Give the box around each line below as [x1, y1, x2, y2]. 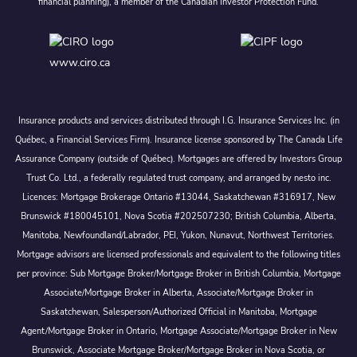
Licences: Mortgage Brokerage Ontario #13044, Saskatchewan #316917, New [22, 190, 335, 203]
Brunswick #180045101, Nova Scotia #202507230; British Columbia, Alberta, [21, 210, 336, 222]
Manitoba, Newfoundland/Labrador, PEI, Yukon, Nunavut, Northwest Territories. [22, 229, 335, 241]
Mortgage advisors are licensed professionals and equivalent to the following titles [17, 248, 340, 261]
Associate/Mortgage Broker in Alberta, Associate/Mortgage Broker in [44, 286, 313, 299]
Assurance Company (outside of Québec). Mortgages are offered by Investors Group [15, 152, 342, 165]
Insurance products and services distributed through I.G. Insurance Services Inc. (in [18, 114, 339, 127]
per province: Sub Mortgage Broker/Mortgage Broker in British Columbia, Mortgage [16, 267, 341, 280]
